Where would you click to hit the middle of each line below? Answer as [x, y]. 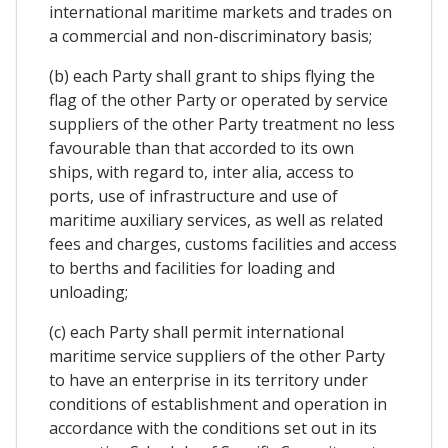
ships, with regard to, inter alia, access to [201, 171]
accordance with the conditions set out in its [213, 427]
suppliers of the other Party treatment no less [222, 123]
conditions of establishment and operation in [218, 403]
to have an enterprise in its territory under [208, 379]
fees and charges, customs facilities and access [223, 243]
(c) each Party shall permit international [196, 331]
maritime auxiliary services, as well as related [216, 219]
